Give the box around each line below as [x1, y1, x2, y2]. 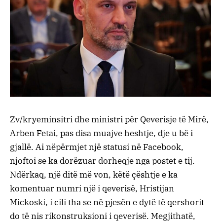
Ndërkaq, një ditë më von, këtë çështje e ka [10, 169, 178, 180]
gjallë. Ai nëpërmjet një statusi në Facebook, [10, 141, 184, 152]
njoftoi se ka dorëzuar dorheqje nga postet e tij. [10, 155, 195, 166]
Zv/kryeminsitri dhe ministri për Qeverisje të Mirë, [10, 113, 209, 125]
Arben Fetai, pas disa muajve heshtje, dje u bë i [10, 127, 193, 139]
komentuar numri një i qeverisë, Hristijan [10, 183, 174, 194]
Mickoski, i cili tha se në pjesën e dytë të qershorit [10, 196, 204, 208]
